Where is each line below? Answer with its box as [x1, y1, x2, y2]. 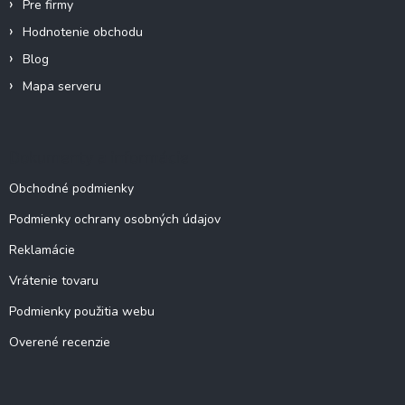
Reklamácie [9, 241, 75, 259]
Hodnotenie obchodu [23, 24, 143, 42]
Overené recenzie [9, 334, 110, 352]
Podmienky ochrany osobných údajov [9, 211, 221, 229]
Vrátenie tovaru [9, 272, 99, 290]
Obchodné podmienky [9, 180, 134, 198]
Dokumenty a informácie [9, 146, 189, 167]
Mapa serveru [23, 78, 101, 96]
